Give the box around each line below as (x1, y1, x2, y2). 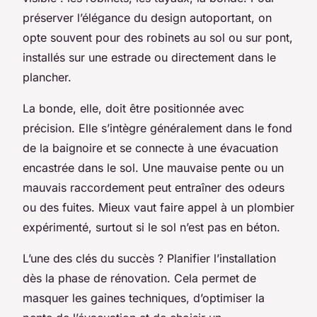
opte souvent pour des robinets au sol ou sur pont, (23, 30, 293, 45)
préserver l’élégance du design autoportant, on (23, 11, 272, 25)
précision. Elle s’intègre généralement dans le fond (23, 121, 292, 136)
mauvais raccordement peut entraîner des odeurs (23, 180, 284, 195)
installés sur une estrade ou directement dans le (23, 50, 276, 65)
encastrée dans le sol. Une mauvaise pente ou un (23, 161, 284, 175)
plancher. (23, 70, 71, 85)
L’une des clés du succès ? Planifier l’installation (23, 251, 276, 266)
